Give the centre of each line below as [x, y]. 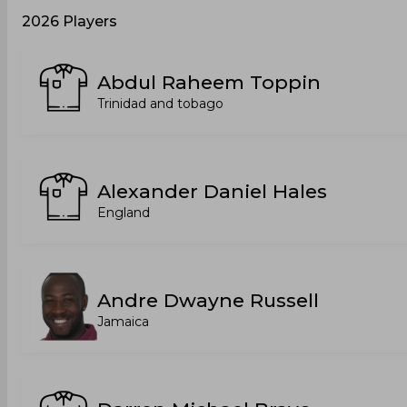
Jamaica [123, 322]
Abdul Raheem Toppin [209, 82]
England [124, 213]
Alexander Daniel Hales [212, 191]
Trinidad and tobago [160, 104]
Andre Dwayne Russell [208, 300]
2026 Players [69, 21]
